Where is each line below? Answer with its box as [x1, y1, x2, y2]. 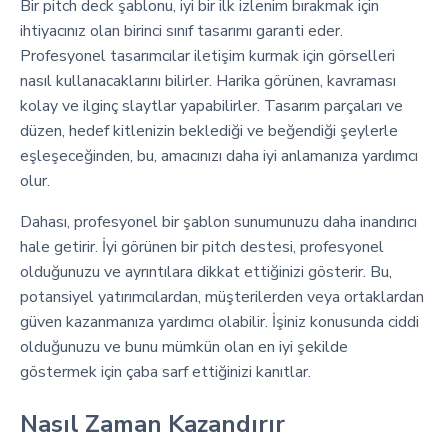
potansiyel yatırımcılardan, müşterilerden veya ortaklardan [20, 286, 424, 308]
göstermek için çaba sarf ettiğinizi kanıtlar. [20, 361, 311, 383]
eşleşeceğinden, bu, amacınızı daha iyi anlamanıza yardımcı [20, 145, 418, 167]
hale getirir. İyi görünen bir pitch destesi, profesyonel [20, 236, 384, 258]
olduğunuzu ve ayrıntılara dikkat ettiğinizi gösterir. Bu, [20, 261, 392, 283]
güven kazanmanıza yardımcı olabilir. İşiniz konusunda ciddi [20, 311, 419, 333]
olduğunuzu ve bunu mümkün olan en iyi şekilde [20, 336, 348, 358]
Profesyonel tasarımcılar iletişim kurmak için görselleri [20, 45, 395, 67]
